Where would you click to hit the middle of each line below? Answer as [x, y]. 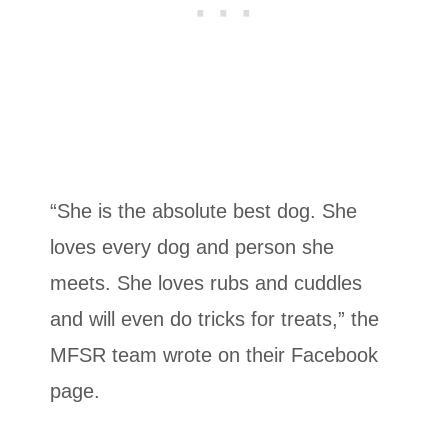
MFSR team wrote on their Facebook [214, 355]
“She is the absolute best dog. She [203, 211]
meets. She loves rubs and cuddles [206, 283]
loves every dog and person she [192, 247]
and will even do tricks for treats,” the [214, 319]
